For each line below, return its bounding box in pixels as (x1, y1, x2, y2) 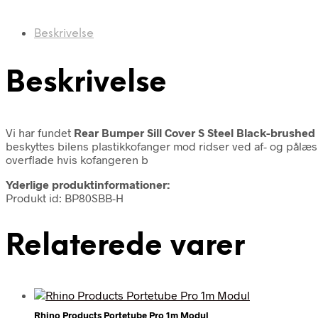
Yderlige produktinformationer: (6, 177, 170, 191)
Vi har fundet (6, 125, 74, 139)
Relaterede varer (6, 231, 245, 262)
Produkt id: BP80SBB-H (6, 190, 124, 204)
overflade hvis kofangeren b (6, 152, 148, 166)
